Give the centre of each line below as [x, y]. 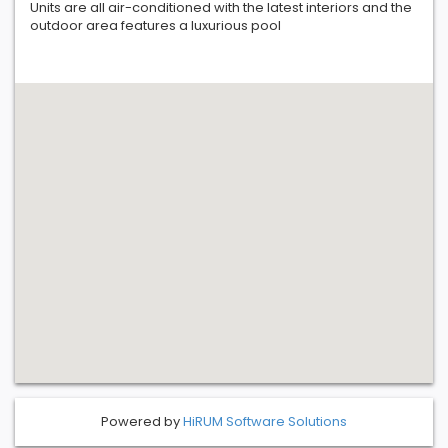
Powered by [142, 422]
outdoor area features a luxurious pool [155, 26]
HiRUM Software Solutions [265, 422]
